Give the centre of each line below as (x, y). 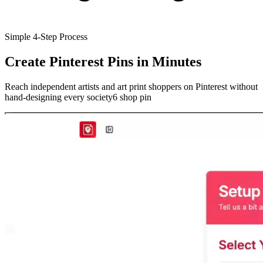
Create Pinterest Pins (71, 61)
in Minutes (169, 61)
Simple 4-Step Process (46, 36)
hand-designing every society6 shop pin (78, 97)
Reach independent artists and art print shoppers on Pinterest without (131, 86)
